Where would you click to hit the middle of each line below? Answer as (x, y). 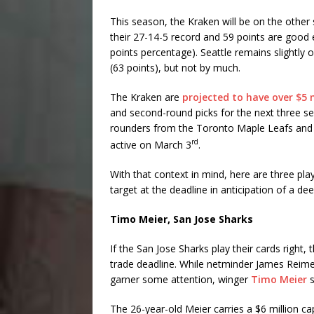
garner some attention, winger (180, 279)
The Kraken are (146, 97)
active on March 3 (151, 144)
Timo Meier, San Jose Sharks (182, 219)
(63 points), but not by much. (175, 68)
